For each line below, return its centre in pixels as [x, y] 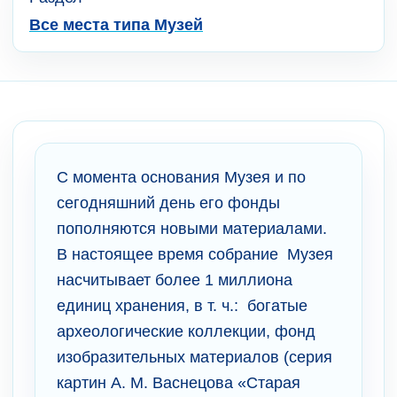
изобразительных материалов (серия [195, 357]
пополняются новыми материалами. [192, 228]
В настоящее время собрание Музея [195, 254]
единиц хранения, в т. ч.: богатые [182, 305]
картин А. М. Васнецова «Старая [179, 382]
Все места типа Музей [116, 24]
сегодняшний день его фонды [168, 202]
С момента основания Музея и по [181, 177]
